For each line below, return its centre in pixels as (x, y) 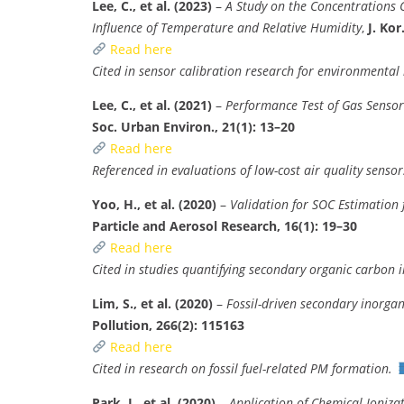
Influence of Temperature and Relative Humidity (227, 27)
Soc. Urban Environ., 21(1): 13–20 (193, 126)
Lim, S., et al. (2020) (152, 303)
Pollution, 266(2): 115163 (168, 325)
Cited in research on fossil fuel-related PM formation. (242, 368)
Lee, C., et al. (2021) (152, 105)
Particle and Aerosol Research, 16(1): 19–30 (225, 225)
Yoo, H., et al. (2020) (154, 204)
